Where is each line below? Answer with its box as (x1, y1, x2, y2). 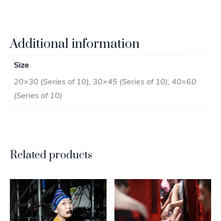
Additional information (10, 36, 140, 52)
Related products (10, 148, 92, 162)
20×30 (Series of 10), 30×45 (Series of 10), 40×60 (14, 78, 196, 86)
